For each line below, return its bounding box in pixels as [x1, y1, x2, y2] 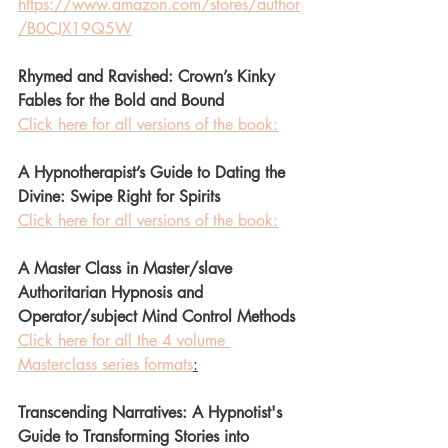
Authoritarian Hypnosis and [18, 281, 208, 303]
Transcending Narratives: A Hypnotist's [18, 401, 287, 423]
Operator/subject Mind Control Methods [18, 305, 300, 327]
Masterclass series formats [18, 353, 193, 375]
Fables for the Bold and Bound [18, 89, 224, 111]
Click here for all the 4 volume [18, 329, 230, 351]
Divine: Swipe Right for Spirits [18, 185, 225, 207]
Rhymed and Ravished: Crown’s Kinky [18, 65, 280, 87]
